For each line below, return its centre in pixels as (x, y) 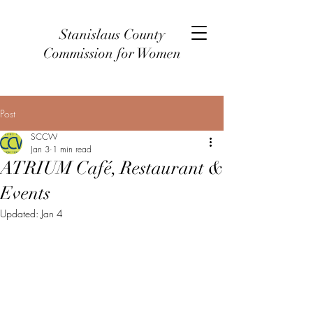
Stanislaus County (112, 35)
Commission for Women (112, 53)
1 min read (72, 149)
